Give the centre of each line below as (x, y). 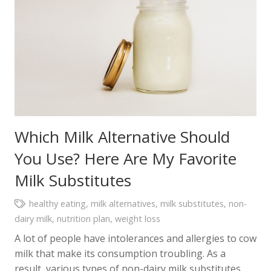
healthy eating (57, 203)
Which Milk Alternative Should (122, 136)
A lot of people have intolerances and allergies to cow (135, 238)
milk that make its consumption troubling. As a (120, 253)
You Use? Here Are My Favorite (126, 158)
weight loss (138, 218)
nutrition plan (83, 218)
